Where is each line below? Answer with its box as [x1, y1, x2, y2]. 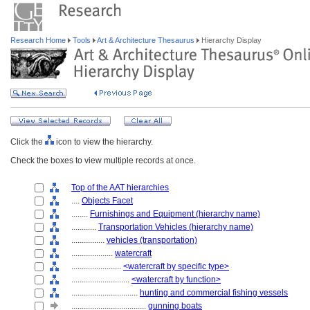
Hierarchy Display [199, 36, 262, 44]
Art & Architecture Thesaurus [95, 36, 197, 44]
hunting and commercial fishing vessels [140, 288, 288, 298]
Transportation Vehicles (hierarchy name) [98, 222, 253, 232]
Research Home [10, 36, 68, 44]
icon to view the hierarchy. [54, 137, 153, 147]
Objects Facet [82, 196, 133, 206]
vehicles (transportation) [107, 235, 197, 245]
